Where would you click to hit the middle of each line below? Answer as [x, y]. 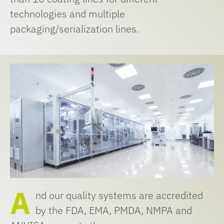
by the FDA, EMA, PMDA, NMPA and [113, 210]
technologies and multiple [67, 14]
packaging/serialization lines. [74, 29]
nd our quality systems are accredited [119, 195]
